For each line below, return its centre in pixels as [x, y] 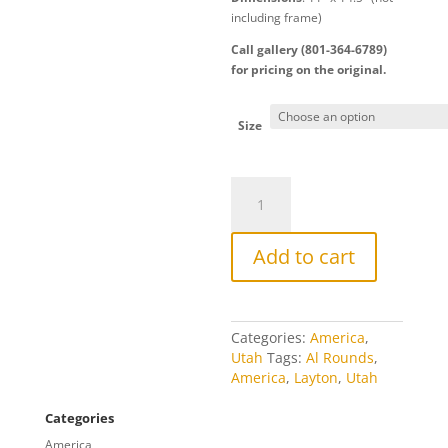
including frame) [277, 17]
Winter [249, 205]
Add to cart [304, 256]
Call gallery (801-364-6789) [309, 49]
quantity [253, 225]
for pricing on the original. [309, 69]
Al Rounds [340, 357]
